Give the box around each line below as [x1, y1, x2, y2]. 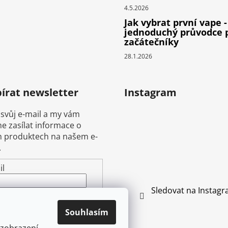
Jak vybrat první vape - [124, 16, 227, 29]
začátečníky [124, 36, 179, 48]
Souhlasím [65, 207, 108, 218]
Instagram [124, 85, 177, 100]
